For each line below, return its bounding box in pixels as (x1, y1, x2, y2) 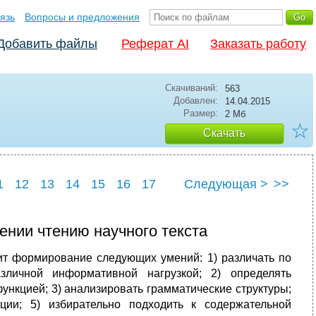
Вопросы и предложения (25, 11, 140, 23)
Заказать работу (210, 37, 306, 51)
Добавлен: (174, 95, 218, 106)
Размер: (183, 108, 218, 119)
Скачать (203, 127, 245, 139)
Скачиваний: (165, 83, 218, 93)
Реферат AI (121, 37, 189, 51)
